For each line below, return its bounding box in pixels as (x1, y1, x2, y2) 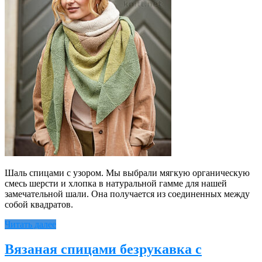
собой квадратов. (5, 199, 73, 210)
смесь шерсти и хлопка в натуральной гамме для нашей (5, 178, 227, 189)
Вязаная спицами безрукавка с (5, 242, 202, 257)
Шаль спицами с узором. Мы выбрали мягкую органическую (5, 168, 250, 178)
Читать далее (5, 219, 56, 230)
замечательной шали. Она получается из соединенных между (5, 189, 250, 199)
